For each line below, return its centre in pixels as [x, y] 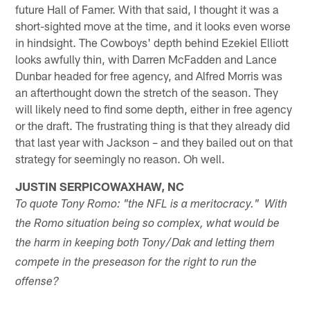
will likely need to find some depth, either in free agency [154, 108]
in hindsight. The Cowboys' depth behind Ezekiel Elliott [152, 42]
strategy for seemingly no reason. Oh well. [120, 158]
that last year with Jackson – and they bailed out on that [154, 142]
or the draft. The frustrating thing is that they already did [153, 125]
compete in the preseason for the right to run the [136, 263]
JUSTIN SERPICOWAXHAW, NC [100, 186]
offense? [37, 282]
